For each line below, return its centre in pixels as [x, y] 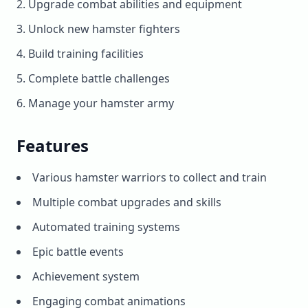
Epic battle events [78, 252]
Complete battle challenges [99, 78]
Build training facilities [86, 54]
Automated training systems [106, 227]
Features [53, 145]
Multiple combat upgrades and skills [127, 202]
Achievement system [86, 276]
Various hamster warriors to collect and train [150, 177]
